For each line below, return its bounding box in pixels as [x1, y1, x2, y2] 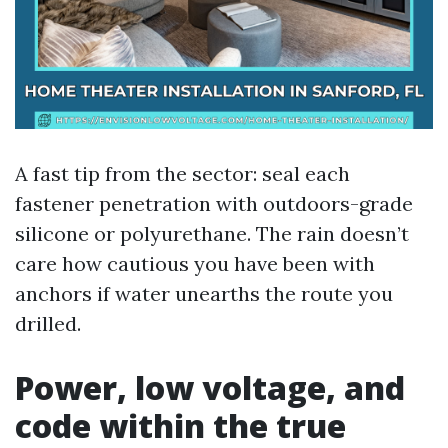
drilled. [15, 311, 81, 336]
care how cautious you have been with [15, 251, 375, 276]
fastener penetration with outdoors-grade [15, 191, 413, 216]
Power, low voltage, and [15, 366, 405, 409]
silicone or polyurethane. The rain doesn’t [15, 221, 409, 246]
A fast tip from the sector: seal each [15, 161, 350, 186]
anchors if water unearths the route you [15, 281, 393, 306]
